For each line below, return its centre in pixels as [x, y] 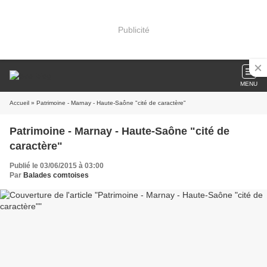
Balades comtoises [56, 175]
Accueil [19, 103]
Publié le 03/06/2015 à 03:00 [57, 166]
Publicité [133, 30]
